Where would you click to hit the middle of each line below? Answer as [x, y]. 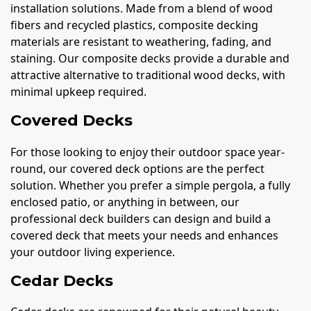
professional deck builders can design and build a [141, 218]
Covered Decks [72, 121]
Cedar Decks [62, 280]
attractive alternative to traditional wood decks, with [148, 75]
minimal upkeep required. [78, 92]
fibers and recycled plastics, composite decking [134, 25]
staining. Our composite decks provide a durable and [150, 59]
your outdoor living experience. [93, 252]
